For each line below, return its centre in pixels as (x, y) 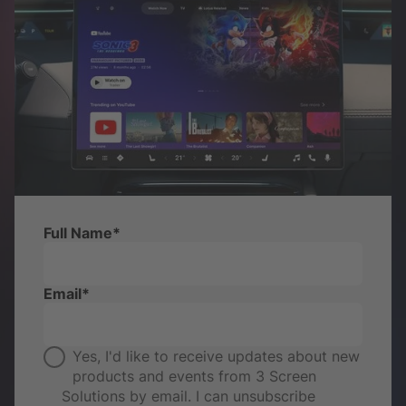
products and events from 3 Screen (194, 377)
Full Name (78, 233)
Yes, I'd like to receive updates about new (216, 357)
